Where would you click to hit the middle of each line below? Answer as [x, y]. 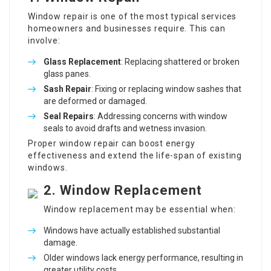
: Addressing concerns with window [161, 116]
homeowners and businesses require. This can [127, 28]
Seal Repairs [69, 116]
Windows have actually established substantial [132, 230]
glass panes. [67, 74]
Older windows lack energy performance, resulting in [143, 258]
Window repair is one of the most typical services [132, 16]
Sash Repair [67, 89]
